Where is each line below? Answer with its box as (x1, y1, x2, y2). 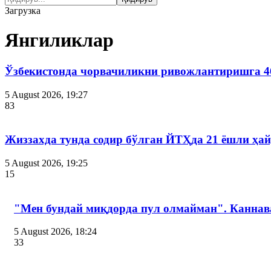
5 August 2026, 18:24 (14, 226, 97, 237)
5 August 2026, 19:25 (5, 158, 88, 169)
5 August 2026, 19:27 (5, 89, 88, 100)
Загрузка (5, 5, 41, 16)
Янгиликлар (5, 29, 114, 51)
